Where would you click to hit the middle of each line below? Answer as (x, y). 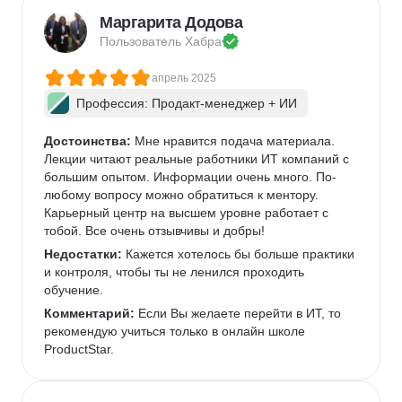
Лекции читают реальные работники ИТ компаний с (198, 159)
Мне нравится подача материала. (235, 141)
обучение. (74, 290)
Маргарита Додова (171, 22)
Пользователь (142, 41)
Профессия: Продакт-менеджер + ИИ (187, 103)
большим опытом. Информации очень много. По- (190, 177)
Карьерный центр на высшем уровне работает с (188, 213)
